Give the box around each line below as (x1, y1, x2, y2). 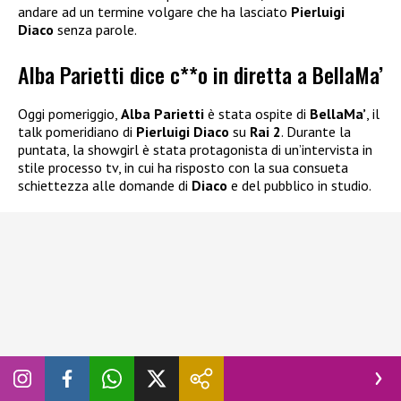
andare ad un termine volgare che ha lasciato (18, 3, 291, 21)
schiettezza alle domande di (18, 176, 192, 195)
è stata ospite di (208, 105, 310, 124)
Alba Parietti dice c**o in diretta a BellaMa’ (18, 58, 383, 91)
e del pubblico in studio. (227, 176, 371, 195)
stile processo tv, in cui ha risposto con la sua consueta (18, 158, 348, 177)
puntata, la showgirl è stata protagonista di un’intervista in (18, 141, 372, 159)
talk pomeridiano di (18, 123, 136, 141)
